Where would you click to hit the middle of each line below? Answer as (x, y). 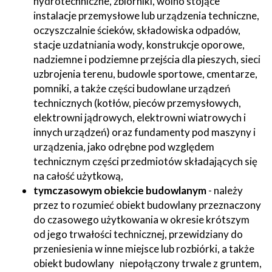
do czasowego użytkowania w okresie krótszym (141, 219)
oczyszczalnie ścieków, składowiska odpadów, (137, 30)
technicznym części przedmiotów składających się (145, 161)
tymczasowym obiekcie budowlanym (120, 190)
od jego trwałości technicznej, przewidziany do (138, 234)
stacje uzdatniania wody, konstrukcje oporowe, (139, 44)
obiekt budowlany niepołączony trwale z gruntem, (148, 263)
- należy (225, 190)
